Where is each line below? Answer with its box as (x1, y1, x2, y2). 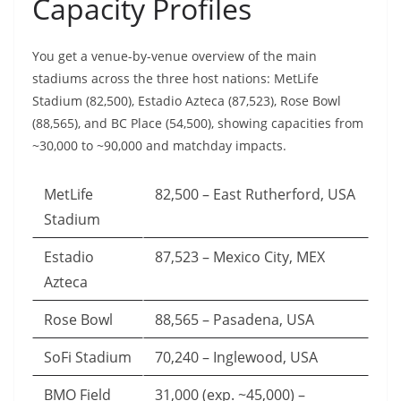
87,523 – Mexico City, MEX (155, 247, 325, 268)
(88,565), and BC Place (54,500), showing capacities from (32, 115, 363, 132)
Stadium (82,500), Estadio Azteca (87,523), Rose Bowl (32, 92, 341, 110)
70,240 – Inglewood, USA (155, 347, 318, 368)
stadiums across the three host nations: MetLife (32, 70, 319, 88)
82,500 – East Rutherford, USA (155, 184, 355, 205)
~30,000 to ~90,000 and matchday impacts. (32, 137, 286, 155)
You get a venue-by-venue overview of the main (32, 47, 317, 65)
